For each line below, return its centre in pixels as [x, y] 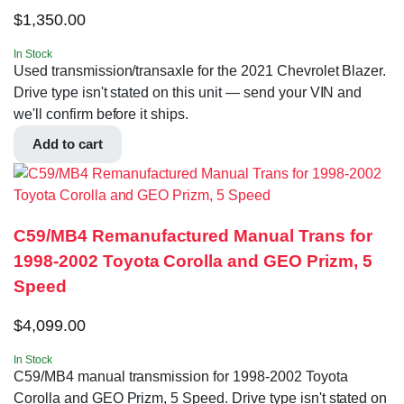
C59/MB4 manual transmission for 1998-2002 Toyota [181, 376]
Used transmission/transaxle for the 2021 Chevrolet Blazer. [200, 71]
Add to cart [68, 144]
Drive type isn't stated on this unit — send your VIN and [188, 93]
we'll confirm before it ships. [101, 115]
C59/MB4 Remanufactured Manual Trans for [193, 236]
